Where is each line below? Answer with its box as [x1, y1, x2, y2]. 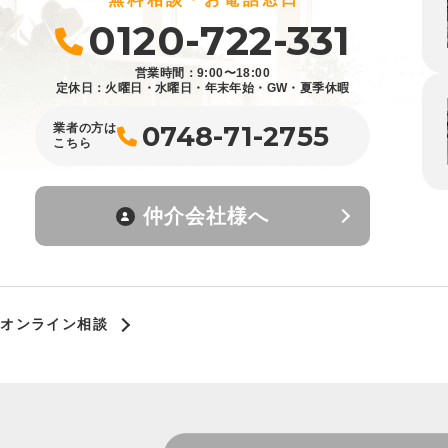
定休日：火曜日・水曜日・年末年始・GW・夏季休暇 [55, 81, 350, 95]
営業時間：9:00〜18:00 [135, 66, 271, 80]
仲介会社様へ [143, 204, 270, 227]
